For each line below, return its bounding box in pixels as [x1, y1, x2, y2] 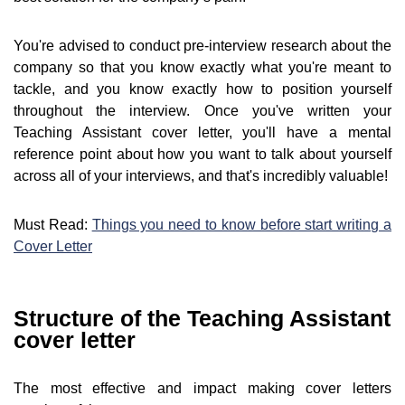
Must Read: [14, 217, 92, 233]
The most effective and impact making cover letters [14, 381, 391, 397]
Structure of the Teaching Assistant [14, 306, 391, 332]
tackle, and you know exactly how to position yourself [14, 81, 391, 98]
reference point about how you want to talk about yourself [14, 146, 391, 163]
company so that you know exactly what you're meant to [14, 60, 391, 76]
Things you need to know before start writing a [91, 217, 392, 233]
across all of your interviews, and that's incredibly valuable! [14, 168, 388, 184]
